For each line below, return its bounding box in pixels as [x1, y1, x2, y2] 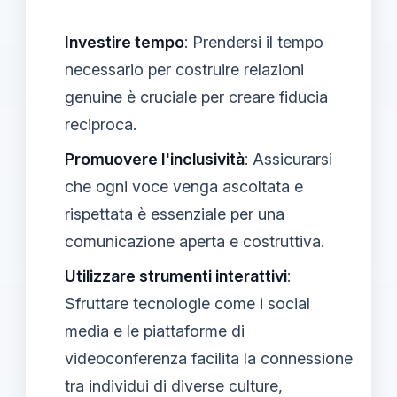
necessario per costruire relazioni [65, 59, 304, 79]
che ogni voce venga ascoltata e [65, 176, 303, 196]
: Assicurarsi [245, 149, 332, 168]
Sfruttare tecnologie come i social [65, 293, 310, 313]
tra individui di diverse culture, [65, 376, 283, 395]
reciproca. [65, 114, 136, 134]
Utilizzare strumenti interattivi [65, 266, 287, 285]
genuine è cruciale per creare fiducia [65, 87, 328, 106]
